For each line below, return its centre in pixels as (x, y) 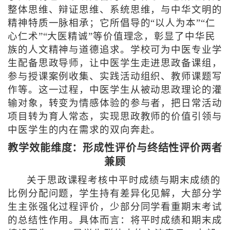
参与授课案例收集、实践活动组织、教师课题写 (115, 77)
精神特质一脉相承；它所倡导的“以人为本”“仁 (111, 23)
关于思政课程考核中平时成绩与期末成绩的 (123, 180)
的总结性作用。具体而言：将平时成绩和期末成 (115, 220)
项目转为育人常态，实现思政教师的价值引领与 (115, 117)
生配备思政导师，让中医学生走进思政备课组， (115, 63)
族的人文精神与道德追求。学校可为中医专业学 (115, 50)
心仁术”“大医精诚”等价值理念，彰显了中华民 (111, 37)
